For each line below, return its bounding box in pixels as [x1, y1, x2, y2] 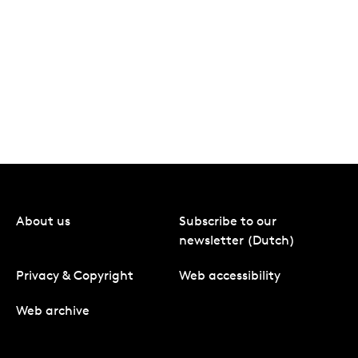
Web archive [16, 302, 89, 318]
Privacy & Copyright [16, 267, 133, 283]
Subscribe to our [179, 213, 276, 229]
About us [16, 213, 70, 229]
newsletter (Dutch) [179, 232, 295, 248]
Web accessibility [179, 267, 280, 283]
